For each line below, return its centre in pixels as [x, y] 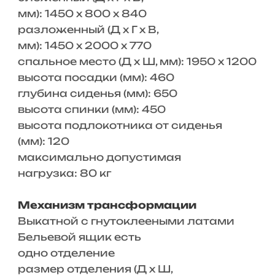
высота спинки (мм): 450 [91, 109]
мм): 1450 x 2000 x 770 [84, 45]
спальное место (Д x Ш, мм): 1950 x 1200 [137, 61]
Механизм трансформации [107, 205]
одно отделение [66, 253]
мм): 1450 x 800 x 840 [82, 14]
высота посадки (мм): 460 [96, 77]
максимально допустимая [99, 157]
